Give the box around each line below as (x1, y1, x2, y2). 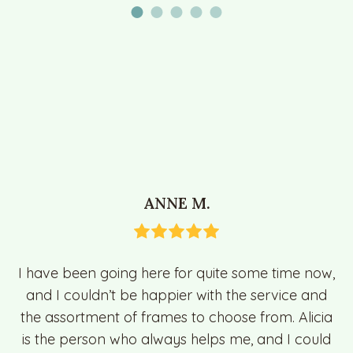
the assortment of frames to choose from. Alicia (20, 308, 333, 327)
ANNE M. (143, 193, 210, 214)
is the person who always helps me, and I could (22, 330, 331, 349)
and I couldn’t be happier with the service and (26, 286, 327, 305)
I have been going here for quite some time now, (18, 264, 335, 283)
